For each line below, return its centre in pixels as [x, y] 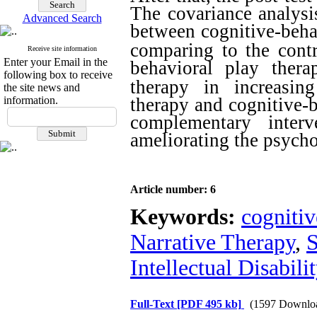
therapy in [175, 87]
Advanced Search [62, 18]
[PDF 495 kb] [209, 304]
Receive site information [62, 48]
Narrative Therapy [213, 242]
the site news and [42, 87]
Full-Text [154, 304]
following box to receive [58, 75]
